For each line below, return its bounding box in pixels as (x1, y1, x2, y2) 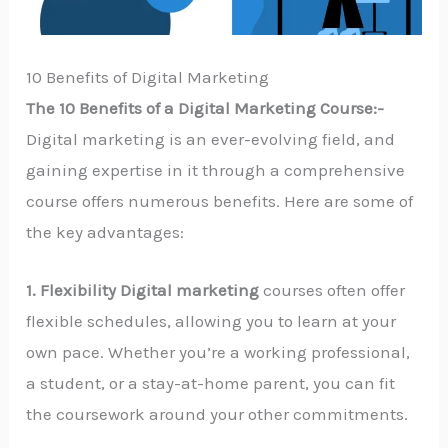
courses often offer (259, 280, 406, 301)
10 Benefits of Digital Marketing (26, 66, 270, 87)
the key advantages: (26, 221, 185, 242)
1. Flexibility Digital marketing (26, 280, 260, 301)
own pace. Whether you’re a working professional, (26, 342, 411, 363)
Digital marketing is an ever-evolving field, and (26, 128, 396, 149)
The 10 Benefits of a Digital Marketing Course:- (26, 97, 385, 118)
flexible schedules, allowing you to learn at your (26, 311, 397, 332)
